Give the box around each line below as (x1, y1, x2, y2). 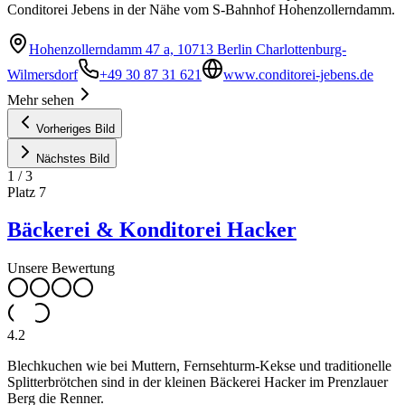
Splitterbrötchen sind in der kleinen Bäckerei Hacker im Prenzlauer (7, 374, 388, 391)
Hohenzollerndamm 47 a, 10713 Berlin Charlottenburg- (29, 41, 346, 57)
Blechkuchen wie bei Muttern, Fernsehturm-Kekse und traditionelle (7, 358, 391, 374)
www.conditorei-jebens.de (223, 66, 373, 82)
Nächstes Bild (36, 151, 109, 165)
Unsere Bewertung (7, 260, 115, 277)
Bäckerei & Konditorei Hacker (7, 218, 297, 242)
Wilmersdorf (7, 66, 78, 82)
